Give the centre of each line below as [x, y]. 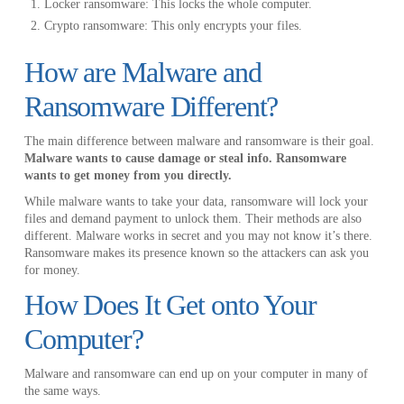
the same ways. [64, 390]
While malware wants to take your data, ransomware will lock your [196, 201]
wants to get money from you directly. [128, 175]
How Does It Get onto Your [170, 304]
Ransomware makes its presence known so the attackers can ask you [196, 252]
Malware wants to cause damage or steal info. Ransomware [185, 158]
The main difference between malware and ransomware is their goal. [199, 141]
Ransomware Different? [151, 106]
